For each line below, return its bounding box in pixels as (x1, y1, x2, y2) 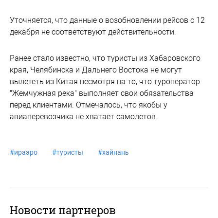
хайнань (102, 148, 129, 156)
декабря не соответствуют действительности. (10, 27, 176, 36)
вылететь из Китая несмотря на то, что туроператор (10, 77, 200, 86)
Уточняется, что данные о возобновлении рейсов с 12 (10, 16, 205, 25)
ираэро (14, 148, 37, 156)
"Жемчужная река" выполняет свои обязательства (10, 89, 194, 98)
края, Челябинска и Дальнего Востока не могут (10, 65, 182, 74)
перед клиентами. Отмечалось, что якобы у (10, 100, 167, 109)
